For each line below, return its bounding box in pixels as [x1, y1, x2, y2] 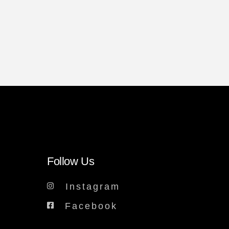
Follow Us [47, 155, 95, 168]
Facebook [65, 201, 118, 211]
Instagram [65, 181, 121, 192]
